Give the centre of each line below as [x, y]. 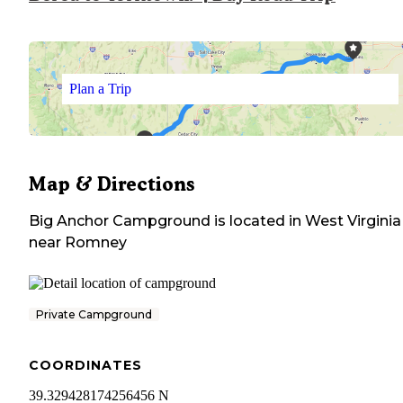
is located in [256, 221]
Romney [96, 243]
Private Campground [94, 315]
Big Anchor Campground [120, 221]
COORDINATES [85, 366]
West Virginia [353, 221]
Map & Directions [112, 184]
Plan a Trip [100, 88]
